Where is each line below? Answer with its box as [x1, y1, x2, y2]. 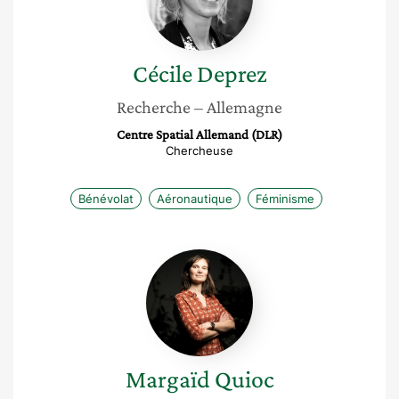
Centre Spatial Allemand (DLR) [117, 127, 282, 142]
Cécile [132, 60, 192, 87]
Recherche [117, 97, 191, 117]
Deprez [196, 60, 267, 87]
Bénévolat [77, 191, 134, 206]
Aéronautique [156, 191, 232, 206]
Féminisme [255, 191, 314, 206]
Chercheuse [166, 143, 233, 158]
